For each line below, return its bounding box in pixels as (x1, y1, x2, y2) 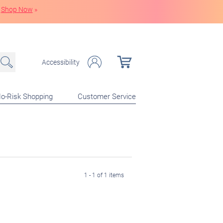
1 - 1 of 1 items (84, 171, 124, 179)
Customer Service (78, 91, 136, 101)
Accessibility (42, 57, 80, 67)
